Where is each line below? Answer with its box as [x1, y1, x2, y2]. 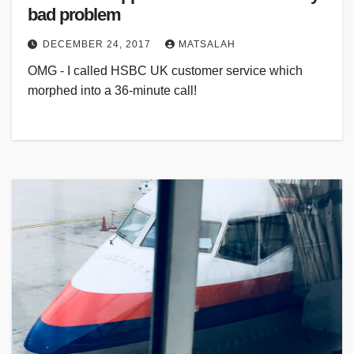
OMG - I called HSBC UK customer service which [28, 64, 303, 78]
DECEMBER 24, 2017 [43, 39, 154, 51]
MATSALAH [179, 39, 235, 51]
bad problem [28, 5, 121, 25]
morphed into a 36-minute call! [28, 84, 197, 98]
